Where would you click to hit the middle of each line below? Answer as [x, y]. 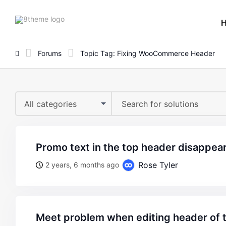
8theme [77, 18]
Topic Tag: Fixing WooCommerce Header [148, 53]
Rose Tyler [157, 165]
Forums [50, 53]
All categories [50, 104]
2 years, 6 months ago [82, 165]
